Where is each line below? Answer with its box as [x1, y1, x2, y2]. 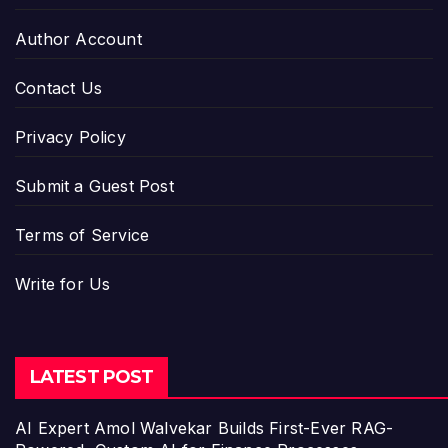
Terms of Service [15, 224, 150, 245]
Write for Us [15, 273, 111, 294]
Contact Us [15, 77, 102, 98]
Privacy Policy [15, 126, 126, 147]
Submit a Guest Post [15, 175, 174, 196]
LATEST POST [30, 366, 154, 389]
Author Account [15, 28, 142, 49]
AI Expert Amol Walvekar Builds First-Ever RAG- [15, 418, 394, 439]
